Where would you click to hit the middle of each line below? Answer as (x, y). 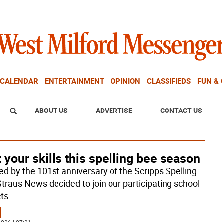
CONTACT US (181, 110)
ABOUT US (51, 110)
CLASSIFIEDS (169, 81)
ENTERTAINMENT (74, 81)
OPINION (125, 81)
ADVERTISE (114, 110)
